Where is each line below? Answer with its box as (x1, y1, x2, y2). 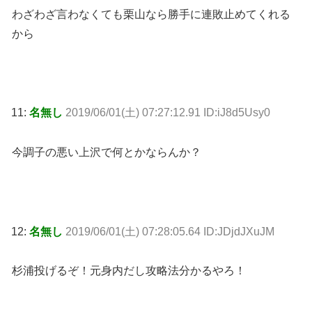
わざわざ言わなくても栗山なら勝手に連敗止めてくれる (12, 8, 290, 20)
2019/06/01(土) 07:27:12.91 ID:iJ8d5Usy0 (65, 107, 270, 119)
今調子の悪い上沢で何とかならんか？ (12, 146, 201, 159)
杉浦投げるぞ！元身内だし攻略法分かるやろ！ (12, 265, 246, 277)
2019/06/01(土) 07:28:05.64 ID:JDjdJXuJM (65, 225, 274, 237)
